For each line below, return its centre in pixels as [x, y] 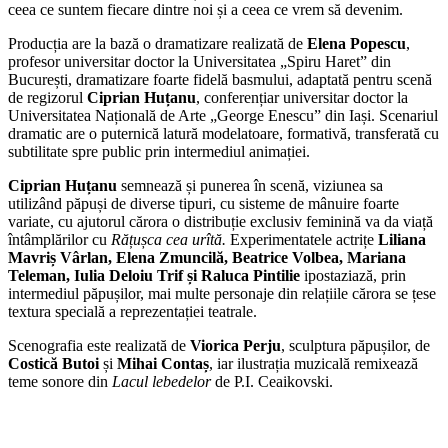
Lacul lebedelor [161, 382]
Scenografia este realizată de [99, 346]
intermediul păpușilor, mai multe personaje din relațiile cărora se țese [222, 294]
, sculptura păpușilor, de [355, 346]
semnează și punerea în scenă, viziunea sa [250, 186]
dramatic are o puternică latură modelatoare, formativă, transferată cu [223, 134]
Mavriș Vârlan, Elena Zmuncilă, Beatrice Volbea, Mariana [207, 258]
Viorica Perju [235, 346]
